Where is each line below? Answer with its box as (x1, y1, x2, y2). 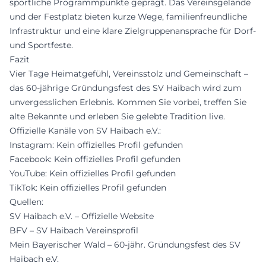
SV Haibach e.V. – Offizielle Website (9, 210, 154, 221)
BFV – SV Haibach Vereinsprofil (9, 224, 138, 236)
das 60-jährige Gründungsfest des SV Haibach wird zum (9, 82, 242, 93)
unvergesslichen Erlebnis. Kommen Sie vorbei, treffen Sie (9, 96, 246, 107)
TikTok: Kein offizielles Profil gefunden (9, 182, 166, 193)
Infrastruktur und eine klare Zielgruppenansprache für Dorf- (9, 25, 256, 36)
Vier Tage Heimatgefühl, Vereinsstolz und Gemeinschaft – (9, 68, 248, 79)
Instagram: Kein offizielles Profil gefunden (9, 139, 183, 150)
